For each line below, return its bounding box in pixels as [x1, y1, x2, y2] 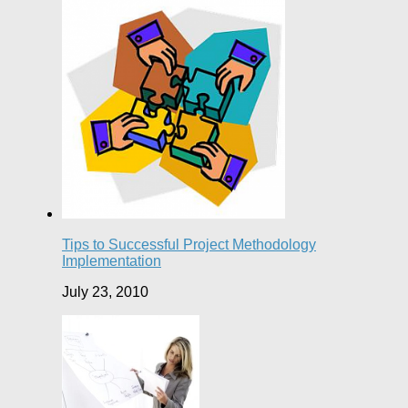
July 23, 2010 [62, 284, 148, 301]
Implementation [62, 253, 161, 270]
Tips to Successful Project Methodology [62, 237, 316, 253]
